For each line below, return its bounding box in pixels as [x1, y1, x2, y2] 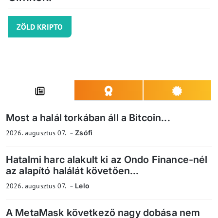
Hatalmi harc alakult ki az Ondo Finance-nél [6, 154, 208, 166]
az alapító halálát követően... [6, 165, 139, 177]
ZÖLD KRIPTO [17, 22, 63, 32]
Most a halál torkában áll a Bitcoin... [6, 112, 170, 124]
